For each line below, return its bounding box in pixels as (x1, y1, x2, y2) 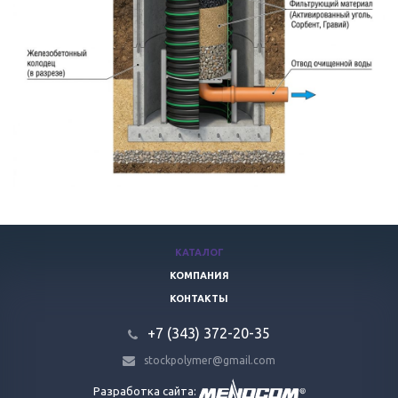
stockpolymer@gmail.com (144, 354, 275, 366)
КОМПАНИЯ (169, 270, 229, 281)
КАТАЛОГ (174, 247, 224, 258)
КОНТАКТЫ (170, 293, 228, 304)
